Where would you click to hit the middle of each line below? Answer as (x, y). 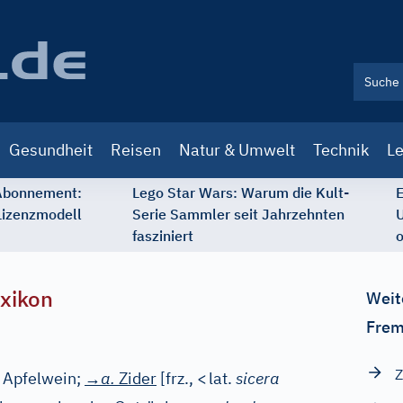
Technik (341, 150)
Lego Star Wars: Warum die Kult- (241, 193)
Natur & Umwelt (237, 150)
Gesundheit (51, 150)
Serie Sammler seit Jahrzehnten (238, 214)
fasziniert (163, 236)
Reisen (136, 150)
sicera (258, 378)
